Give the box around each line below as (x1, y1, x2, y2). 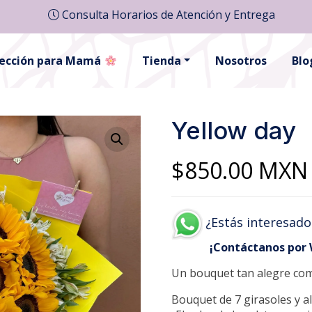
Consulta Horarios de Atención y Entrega (58, 7, 275, 22)
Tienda (141, 53, 181, 68)
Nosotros (215, 53, 267, 68)
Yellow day (171, 116, 297, 145)
